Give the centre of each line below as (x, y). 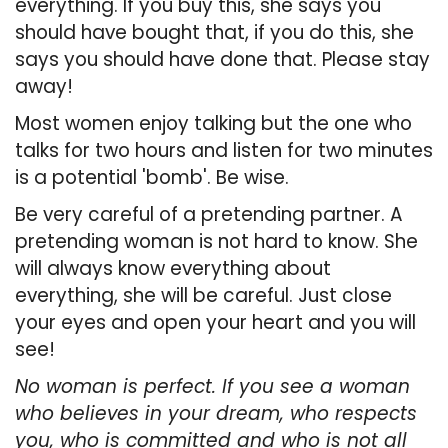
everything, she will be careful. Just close (203, 296)
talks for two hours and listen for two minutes (224, 151)
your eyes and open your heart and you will (215, 323)
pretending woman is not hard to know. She (216, 242)
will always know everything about (173, 269)
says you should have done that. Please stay (222, 60)
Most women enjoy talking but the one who (213, 124)
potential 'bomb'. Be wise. (170, 178)
